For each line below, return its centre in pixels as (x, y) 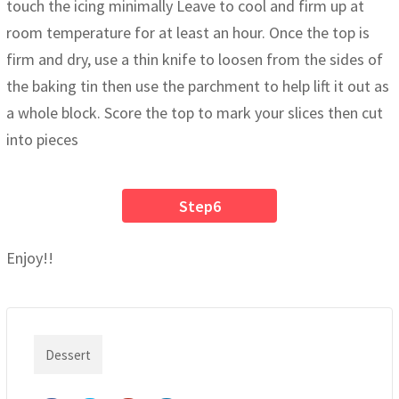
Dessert (68, 355)
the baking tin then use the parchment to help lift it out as (198, 86)
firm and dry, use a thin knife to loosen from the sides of (195, 60)
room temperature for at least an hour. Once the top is (188, 33)
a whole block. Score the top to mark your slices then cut (195, 113)
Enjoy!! (30, 258)
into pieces (42, 140)
